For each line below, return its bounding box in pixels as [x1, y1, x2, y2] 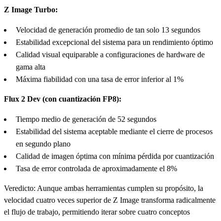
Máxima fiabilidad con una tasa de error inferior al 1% [16, 74, 184, 83]
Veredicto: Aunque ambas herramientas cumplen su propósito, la [4, 184, 203, 192]
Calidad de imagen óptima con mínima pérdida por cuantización [16, 151, 214, 160]
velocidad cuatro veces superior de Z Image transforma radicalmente [4, 195, 216, 204]
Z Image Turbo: [4, 5, 58, 14]
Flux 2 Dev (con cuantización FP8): [4, 94, 121, 103]
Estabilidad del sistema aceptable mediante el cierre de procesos [16, 127, 213, 136]
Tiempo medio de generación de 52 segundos [16, 114, 156, 123]
